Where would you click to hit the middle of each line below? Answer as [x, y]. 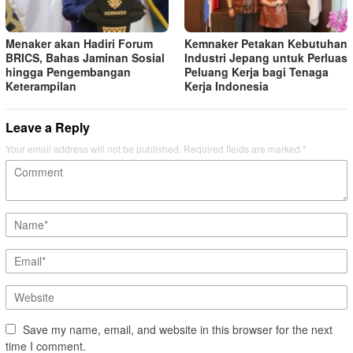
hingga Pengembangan [68, 71]
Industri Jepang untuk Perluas [266, 57]
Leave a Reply [48, 127]
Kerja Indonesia [227, 85]
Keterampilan [41, 85]
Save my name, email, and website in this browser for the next [178, 329]
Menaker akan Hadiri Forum [79, 43]
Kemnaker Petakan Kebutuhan [266, 43]
